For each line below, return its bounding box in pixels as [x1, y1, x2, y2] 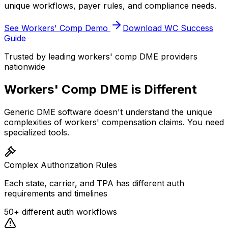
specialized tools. [4, 127, 69, 137]
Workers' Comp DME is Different [4, 81, 197, 97]
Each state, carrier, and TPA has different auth [4, 178, 184, 188]
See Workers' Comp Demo [4, 22, 110, 33]
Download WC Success [123, 22, 213, 33]
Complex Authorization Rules [4, 159, 117, 170]
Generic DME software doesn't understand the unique [4, 106, 212, 117]
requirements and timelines [4, 188, 107, 198]
